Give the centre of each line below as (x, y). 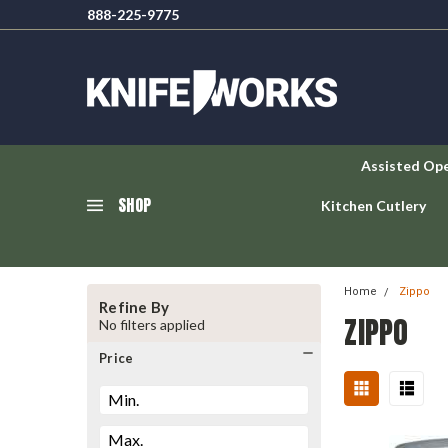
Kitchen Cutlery (373, 205)
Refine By (134, 307)
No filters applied (152, 324)
